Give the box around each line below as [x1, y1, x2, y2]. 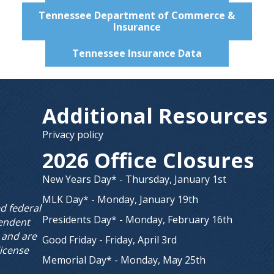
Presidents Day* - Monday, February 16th [42, 213, 233, 226]
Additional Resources [42, 102, 268, 130]
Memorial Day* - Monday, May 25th [42, 253, 206, 267]
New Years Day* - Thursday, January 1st [42, 172, 227, 186]
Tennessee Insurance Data [72, 46, 202, 60]
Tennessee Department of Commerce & [39, 9, 235, 22]
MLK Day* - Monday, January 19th [42, 193, 199, 206]
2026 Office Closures [42, 146, 254, 174]
